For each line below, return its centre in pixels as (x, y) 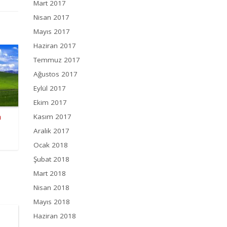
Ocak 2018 (51, 145)
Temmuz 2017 (57, 60)
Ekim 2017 (50, 103)
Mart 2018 (50, 174)
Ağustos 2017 (55, 74)
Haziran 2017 (55, 46)
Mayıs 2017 (52, 32)
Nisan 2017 (51, 17)
